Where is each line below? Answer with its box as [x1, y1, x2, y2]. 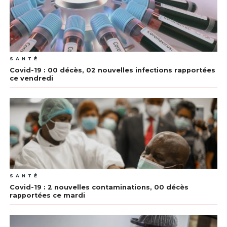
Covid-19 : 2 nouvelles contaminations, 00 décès [9, 183, 188, 192]
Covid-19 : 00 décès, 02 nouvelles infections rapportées [9, 66, 215, 74]
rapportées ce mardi [9, 192, 85, 200]
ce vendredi [9, 74, 53, 83]
